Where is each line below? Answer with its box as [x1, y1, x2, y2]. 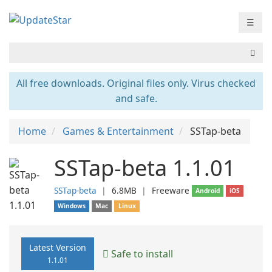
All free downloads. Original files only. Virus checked [16, 76, 256, 90]
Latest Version [29, 242, 86, 253]
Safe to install [109, 246, 173, 260]
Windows [58, 202, 86, 210]
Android [195, 186, 220, 195]
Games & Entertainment [63, 124, 174, 138]
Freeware [152, 185, 189, 196]
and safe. [115, 92, 157, 105]
